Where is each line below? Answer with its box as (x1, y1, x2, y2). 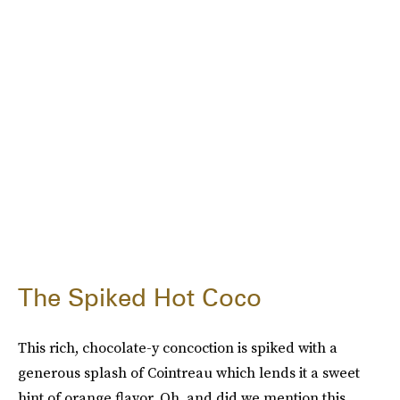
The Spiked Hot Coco (18, 282, 262, 312)
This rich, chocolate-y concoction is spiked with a (18, 337, 337, 357)
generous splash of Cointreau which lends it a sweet (18, 362, 360, 382)
